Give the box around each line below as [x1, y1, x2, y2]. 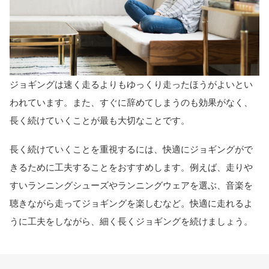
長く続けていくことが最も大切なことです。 [10, 115, 190, 125]
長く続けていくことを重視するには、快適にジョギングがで [10, 144, 253, 155]
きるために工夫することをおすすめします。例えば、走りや [10, 162, 253, 173]
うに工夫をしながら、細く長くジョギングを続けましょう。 [10, 216, 253, 227]
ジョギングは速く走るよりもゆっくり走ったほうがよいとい [10, 79, 253, 89]
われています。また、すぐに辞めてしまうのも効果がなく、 [10, 97, 253, 107]
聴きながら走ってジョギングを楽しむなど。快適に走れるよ [10, 198, 253, 209]
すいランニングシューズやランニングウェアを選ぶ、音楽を [10, 180, 253, 191]
